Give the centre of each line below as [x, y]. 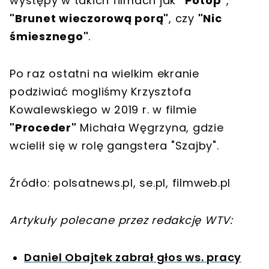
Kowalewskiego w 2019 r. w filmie [103, 109]
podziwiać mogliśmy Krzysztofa [101, 91]
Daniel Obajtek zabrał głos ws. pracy [133, 257]
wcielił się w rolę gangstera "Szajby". [116, 145]
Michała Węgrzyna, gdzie [150, 127]
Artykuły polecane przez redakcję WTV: [121, 220]
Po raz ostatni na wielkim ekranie [104, 73]
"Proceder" [43, 127]
